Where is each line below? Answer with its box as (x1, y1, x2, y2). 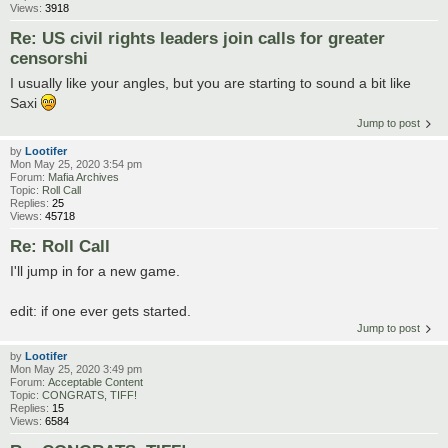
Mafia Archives (48, 171, 119, 184)
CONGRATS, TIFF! (42, 389, 137, 402)
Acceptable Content (48, 376, 143, 389)
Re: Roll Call (10, 237, 110, 256)
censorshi (10, 49, 88, 68)
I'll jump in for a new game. (10, 263, 180, 280)
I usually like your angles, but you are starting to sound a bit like (10, 75, 411, 92)
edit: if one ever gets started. (10, 303, 191, 320)
